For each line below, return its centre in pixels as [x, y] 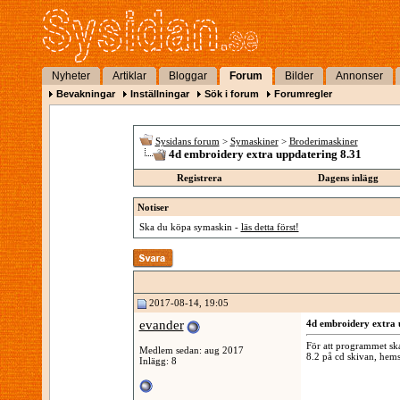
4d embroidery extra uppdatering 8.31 [265, 154]
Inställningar [160, 94]
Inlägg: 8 [158, 360]
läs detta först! [270, 227]
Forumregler [303, 94]
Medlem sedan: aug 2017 [191, 350]
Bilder [299, 76]
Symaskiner [254, 141]
